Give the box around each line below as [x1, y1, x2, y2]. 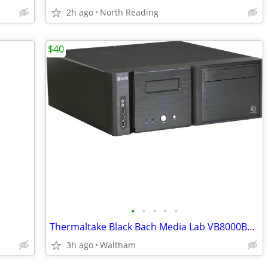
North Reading [100, 7, 159, 18]
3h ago [66, 239, 93, 251]
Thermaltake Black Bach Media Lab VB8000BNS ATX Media [247, 220, 255, 233]
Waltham [100, 239, 136, 251]
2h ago [66, 7, 93, 18]
